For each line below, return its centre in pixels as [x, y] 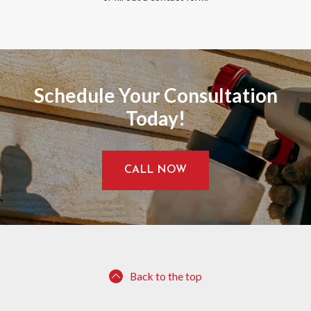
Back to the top [166, 276]
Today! [155, 118]
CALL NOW [155, 170]
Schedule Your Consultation [155, 95]
